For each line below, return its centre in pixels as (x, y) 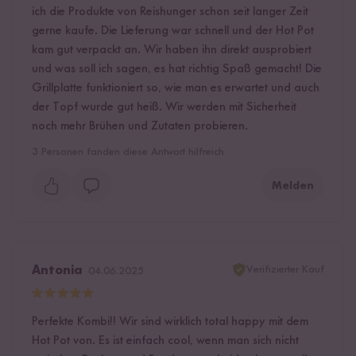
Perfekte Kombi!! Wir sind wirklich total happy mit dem (170, 322)
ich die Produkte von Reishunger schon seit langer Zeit (170, 12)
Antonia (57, 271)
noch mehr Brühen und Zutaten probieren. (140, 127)
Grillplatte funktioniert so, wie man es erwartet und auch (176, 89)
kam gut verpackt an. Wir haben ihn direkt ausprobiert (172, 50)
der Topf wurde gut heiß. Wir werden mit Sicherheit (164, 108)
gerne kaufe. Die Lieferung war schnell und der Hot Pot (173, 31)
